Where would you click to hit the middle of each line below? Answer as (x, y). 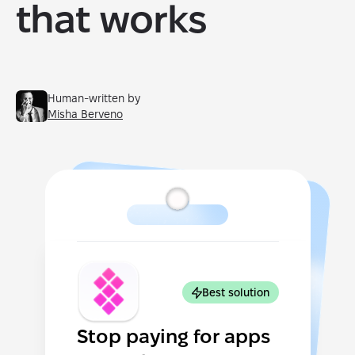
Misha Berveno (85, 114)
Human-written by (94, 98)
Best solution (235, 292)
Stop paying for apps (173, 336)
